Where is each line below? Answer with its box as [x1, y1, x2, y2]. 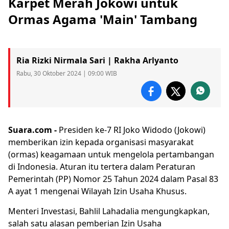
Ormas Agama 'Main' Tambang [8, 10, 197, 28]
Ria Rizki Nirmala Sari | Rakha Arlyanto [16, 54, 178, 66]
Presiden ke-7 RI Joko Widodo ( [59, 124, 177, 135]
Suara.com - [8, 124, 59, 135]
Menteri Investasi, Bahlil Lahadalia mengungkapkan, [8, 205, 210, 217]
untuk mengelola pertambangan [86, 148, 214, 160]
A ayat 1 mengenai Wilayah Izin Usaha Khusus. [8, 185, 187, 197]
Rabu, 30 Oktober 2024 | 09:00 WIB [16, 68, 117, 78]
